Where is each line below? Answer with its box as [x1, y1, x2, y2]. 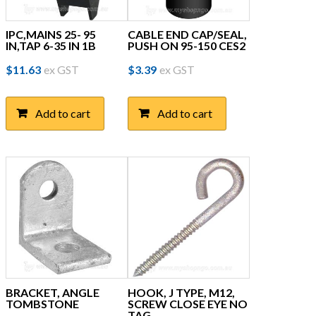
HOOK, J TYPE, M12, [127, 285, 235, 299]
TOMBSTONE [6, 296, 79, 310]
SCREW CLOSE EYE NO [127, 296, 248, 310]
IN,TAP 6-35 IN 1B [6, 39, 96, 53]
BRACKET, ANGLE [6, 285, 99, 299]
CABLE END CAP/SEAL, [127, 28, 247, 42]
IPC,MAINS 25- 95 [6, 28, 96, 42]
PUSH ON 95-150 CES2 [127, 39, 245, 53]
